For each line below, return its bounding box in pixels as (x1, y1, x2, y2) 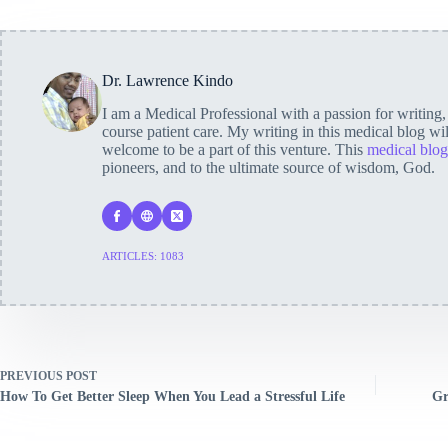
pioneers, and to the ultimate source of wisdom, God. (102, 158, 435, 176)
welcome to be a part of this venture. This (102, 140, 367, 158)
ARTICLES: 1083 (102, 249, 184, 262)
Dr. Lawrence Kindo (102, 71, 233, 89)
